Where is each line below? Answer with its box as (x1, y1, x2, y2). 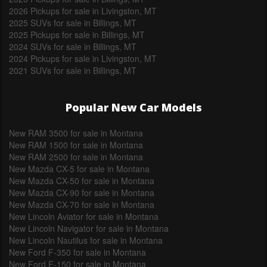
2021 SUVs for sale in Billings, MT (9, 64, 136, 77)
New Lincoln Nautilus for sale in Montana (9, 234, 163, 247)
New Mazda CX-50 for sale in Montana (9, 175, 154, 187)
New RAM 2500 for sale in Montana (9, 151, 143, 163)
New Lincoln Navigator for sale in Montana (9, 222, 169, 235)
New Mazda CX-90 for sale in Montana (9, 187, 154, 199)
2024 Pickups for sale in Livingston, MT (9, 52, 157, 65)
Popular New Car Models (65, 100, 202, 115)
